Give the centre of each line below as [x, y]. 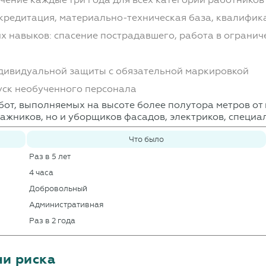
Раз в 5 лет [50, 157]
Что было [147, 140]
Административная [66, 205]
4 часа [42, 173]
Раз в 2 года [53, 221]
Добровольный [58, 189]
